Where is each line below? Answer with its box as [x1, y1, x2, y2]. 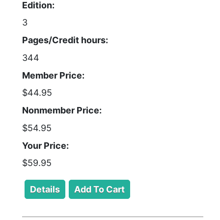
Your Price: [22, 140, 69, 151]
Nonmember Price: [22, 105, 102, 115]
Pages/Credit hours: [22, 35, 108, 45]
